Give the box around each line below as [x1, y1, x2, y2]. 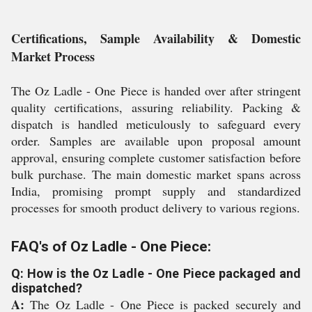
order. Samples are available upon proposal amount [11, 132, 301, 149]
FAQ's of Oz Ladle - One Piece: [11, 238, 211, 255]
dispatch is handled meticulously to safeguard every [11, 116, 301, 132]
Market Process [11, 47, 95, 65]
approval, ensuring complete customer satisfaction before [11, 149, 301, 166]
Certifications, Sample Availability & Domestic [11, 29, 301, 47]
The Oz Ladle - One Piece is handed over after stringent [11, 82, 301, 99]
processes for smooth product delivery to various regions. [11, 199, 300, 216]
